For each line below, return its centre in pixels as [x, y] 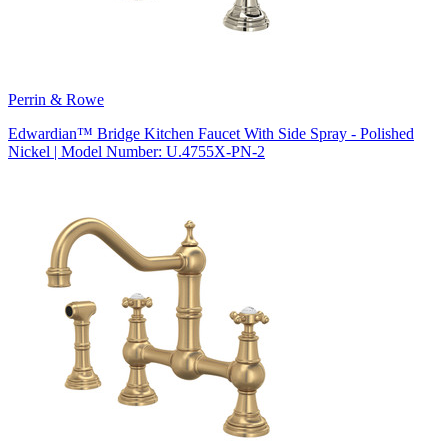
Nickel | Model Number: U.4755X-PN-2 [136, 151]
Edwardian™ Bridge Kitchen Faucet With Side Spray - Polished [211, 133]
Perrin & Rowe [56, 99]
